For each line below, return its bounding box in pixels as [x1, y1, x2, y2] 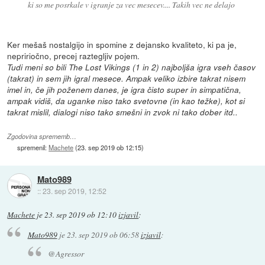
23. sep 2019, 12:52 [42, 186, 106, 196]
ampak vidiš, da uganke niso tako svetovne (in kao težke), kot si [7, 95, 245, 107]
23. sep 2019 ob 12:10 [44, 209, 117, 221]
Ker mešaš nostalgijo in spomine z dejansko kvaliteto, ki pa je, [7, 38, 237, 51]
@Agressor [48, 248, 85, 260]
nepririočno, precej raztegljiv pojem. [7, 50, 140, 62]
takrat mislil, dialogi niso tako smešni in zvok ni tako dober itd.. [7, 106, 238, 118]
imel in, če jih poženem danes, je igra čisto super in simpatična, [7, 84, 242, 96]
